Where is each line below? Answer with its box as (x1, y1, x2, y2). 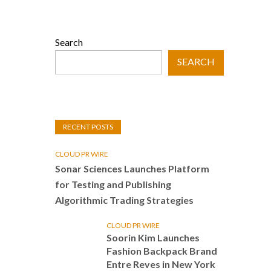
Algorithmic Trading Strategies (55, 194, 194, 206)
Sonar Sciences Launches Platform (55, 163, 209, 174)
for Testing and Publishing (55, 178, 171, 190)
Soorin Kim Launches (106, 232, 200, 243)
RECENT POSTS (63, 122, 113, 131)
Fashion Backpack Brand (106, 245, 217, 256)
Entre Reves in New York (106, 258, 215, 270)
